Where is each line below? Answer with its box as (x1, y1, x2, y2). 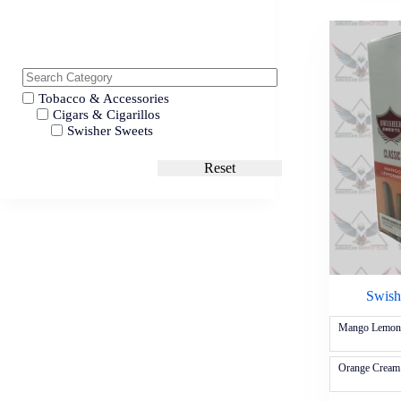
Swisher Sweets (67, 124, 153, 139)
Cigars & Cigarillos (53, 107, 160, 123)
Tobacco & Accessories (38, 91, 169, 106)
